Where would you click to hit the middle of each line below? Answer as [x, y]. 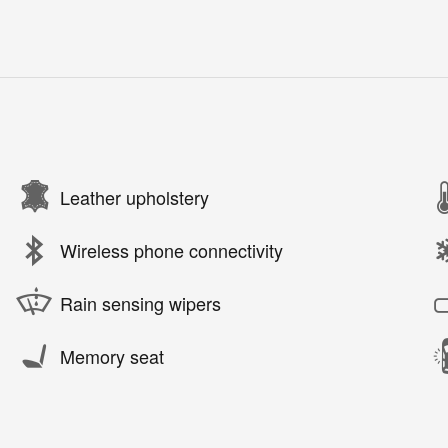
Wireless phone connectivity [171, 250]
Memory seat [112, 356]
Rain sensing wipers [140, 303]
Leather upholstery [134, 197]
